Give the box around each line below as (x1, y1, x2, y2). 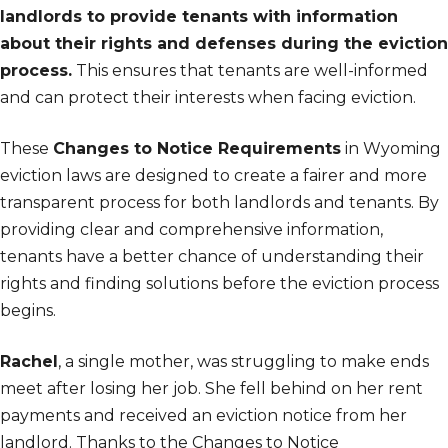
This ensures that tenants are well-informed (72, 61, 428, 81)
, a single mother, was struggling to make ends (58, 352, 429, 372)
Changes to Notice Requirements (53, 139, 341, 159)
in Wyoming (341, 139, 441, 159)
